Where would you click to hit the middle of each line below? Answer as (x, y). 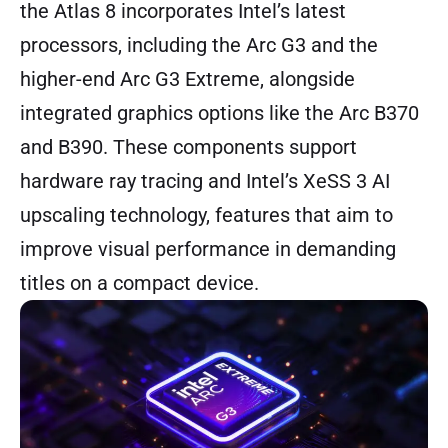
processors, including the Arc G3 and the (199, 45)
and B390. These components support (188, 147)
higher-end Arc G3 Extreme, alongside (187, 79)
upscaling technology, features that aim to (206, 215)
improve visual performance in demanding (208, 249)
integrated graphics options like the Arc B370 (219, 113)
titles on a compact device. (139, 283)
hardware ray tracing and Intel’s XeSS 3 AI (205, 181)
